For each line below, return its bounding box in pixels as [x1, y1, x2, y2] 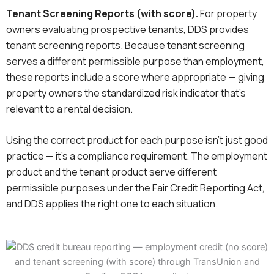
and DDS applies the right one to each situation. [6, 197, 218, 211]
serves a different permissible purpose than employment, [6, 54, 264, 68]
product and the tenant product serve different [6, 165, 217, 179]
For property [198, 6, 257, 20]
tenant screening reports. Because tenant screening [6, 38, 245, 52]
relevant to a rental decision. [6, 102, 133, 116]
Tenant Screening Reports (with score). [6, 6, 198, 20]
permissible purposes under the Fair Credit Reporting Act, [6, 181, 265, 195]
